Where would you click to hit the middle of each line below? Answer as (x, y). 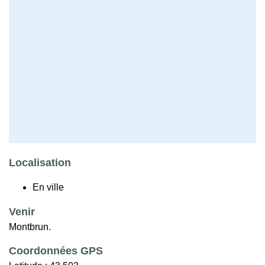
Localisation (40, 163)
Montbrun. (30, 227)
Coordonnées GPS (56, 251)
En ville (48, 188)
